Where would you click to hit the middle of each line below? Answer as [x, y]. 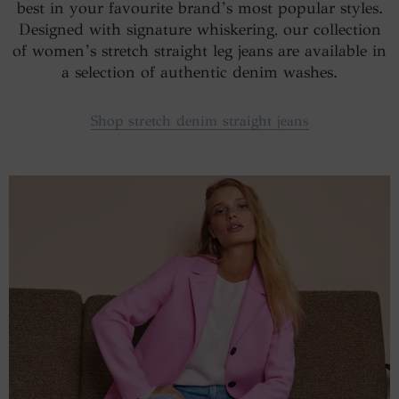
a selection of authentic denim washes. [199, 72]
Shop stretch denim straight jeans [199, 120]
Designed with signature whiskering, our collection [199, 29]
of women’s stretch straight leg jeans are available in [199, 50]
